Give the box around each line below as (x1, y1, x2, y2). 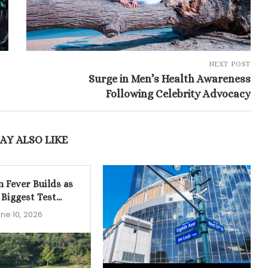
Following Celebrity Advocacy (105, 87, 251, 100)
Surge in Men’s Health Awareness (88, 72, 251, 85)
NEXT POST (208, 59, 251, 68)
